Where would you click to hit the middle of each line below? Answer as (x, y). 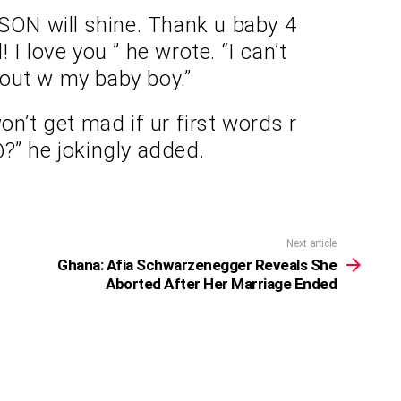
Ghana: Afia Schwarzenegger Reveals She (197, 264)
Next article (311, 243)
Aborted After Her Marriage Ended (221, 283)
